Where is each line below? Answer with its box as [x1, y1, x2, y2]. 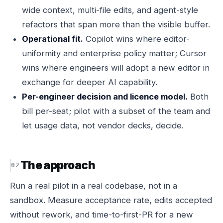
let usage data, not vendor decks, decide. [22, 120, 184, 130]
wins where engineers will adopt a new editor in [22, 63, 210, 73]
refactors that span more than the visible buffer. [22, 19, 210, 29]
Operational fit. [22, 34, 83, 44]
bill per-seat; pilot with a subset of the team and [22, 106, 210, 116]
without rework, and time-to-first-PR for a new [10, 210, 193, 220]
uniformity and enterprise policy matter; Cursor [22, 48, 207, 58]
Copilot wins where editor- [83, 34, 190, 44]
